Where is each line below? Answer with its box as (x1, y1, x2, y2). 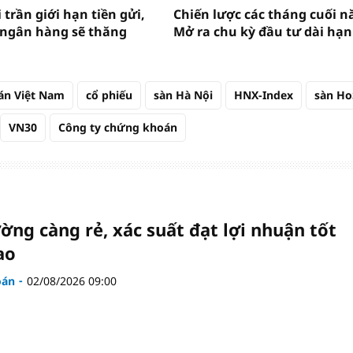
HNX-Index (234, 87, 293, 102)
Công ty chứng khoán (58, 119, 177, 135)
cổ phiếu (86, 87, 132, 102)
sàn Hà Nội (154, 87, 213, 102)
